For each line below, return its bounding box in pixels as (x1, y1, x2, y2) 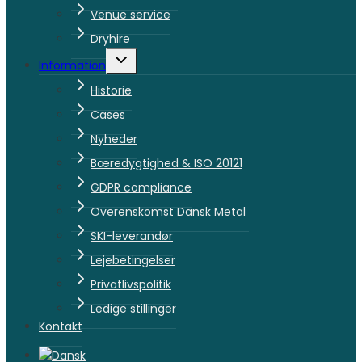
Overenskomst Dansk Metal (90, 204, 249, 221)
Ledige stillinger (90, 301, 176, 318)
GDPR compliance (90, 179, 192, 196)
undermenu (111, 61, 162, 74)
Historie (90, 82, 132, 99)
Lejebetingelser (90, 252, 175, 269)
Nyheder (90, 131, 137, 148)
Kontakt (39, 318, 82, 335)
